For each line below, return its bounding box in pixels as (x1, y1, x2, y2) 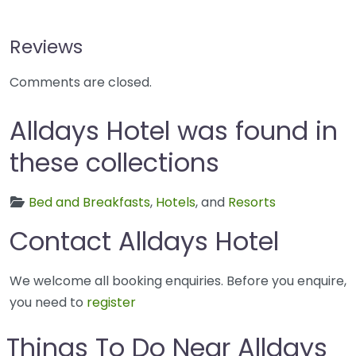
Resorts (228, 193, 276, 212)
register (87, 293, 136, 312)
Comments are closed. (10, 73, 152, 92)
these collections (10, 145, 219, 181)
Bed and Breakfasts (29, 193, 150, 212)
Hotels (156, 193, 195, 212)
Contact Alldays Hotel (10, 223, 279, 260)
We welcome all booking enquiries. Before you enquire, (10, 272, 346, 291)
